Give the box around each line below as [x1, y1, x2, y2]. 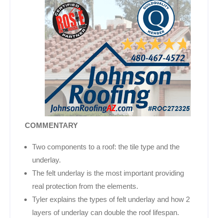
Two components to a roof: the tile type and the [32, 142, 180, 151]
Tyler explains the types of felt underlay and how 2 [32, 195, 190, 203]
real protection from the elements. [32, 182, 138, 190]
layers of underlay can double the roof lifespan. [32, 208, 179, 217]
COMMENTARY [25, 121, 78, 129]
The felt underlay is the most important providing [32, 168, 184, 177]
